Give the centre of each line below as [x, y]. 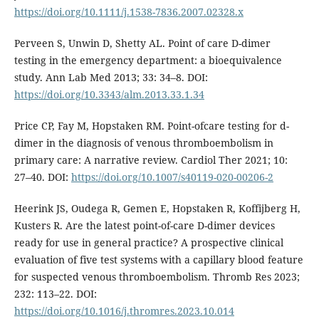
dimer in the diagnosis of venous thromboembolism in [143, 143]
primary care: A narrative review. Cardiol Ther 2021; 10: [151, 160]
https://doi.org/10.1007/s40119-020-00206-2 [172, 177]
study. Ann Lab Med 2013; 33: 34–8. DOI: [111, 78]
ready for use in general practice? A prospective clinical [148, 243]
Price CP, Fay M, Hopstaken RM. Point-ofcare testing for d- [151, 126]
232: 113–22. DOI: [55, 294]
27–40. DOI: [42, 177]
